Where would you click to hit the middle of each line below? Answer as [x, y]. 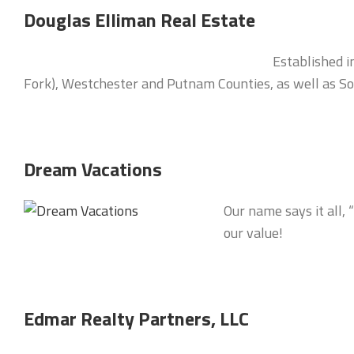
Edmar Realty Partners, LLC [136, 318]
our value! [253, 233]
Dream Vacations [93, 169]
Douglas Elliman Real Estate [139, 20]
